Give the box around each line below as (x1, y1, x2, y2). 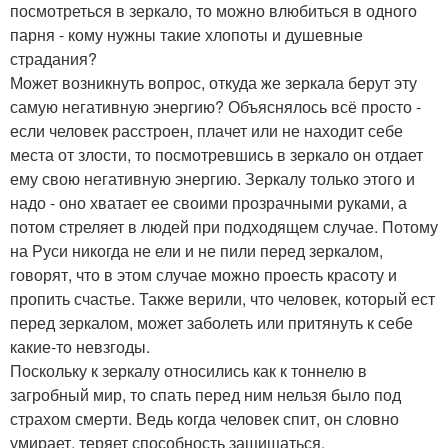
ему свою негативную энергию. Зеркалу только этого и (10, 166, 415, 190)
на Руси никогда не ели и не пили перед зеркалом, (10, 238, 383, 262)
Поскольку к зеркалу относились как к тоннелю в (10, 358, 367, 382)
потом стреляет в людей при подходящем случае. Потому (10, 214, 438, 238)
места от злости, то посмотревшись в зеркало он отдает (10, 142, 423, 166)
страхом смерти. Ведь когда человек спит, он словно (10, 406, 399, 430)
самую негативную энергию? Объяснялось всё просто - (10, 94, 421, 118)
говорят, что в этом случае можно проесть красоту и (10, 262, 397, 286)
